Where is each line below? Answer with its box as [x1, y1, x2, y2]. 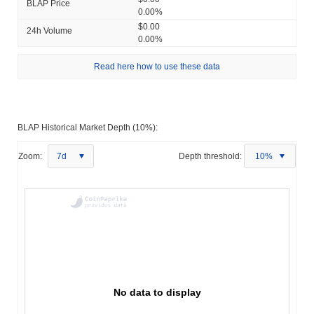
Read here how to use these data [94, 61, 220, 71]
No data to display [114, 286, 201, 298]
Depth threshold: [179, 151, 242, 161]
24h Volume [27, 25, 72, 36]
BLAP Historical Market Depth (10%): [18, 122, 158, 132]
